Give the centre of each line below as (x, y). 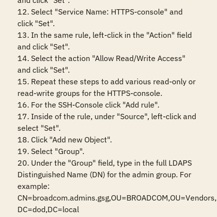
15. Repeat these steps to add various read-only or (107, 81)
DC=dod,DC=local (48, 209)
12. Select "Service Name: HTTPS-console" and (100, 12)
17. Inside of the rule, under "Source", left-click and (107, 116)
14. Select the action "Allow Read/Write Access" (101, 58)
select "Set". (39, 128)
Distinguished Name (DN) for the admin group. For (104, 174)
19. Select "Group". (51, 151)
